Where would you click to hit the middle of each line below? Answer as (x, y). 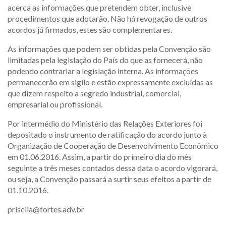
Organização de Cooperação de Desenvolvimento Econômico (113, 146)
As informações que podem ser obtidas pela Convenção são (109, 49)
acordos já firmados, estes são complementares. (90, 30)
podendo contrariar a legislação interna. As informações (103, 71)
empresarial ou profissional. (55, 104)
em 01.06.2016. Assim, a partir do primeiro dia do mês (100, 157)
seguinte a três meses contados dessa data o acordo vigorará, (112, 168)
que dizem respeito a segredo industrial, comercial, (94, 93)
